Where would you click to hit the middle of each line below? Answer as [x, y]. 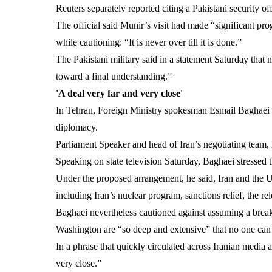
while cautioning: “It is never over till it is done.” [149, 42]
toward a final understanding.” [114, 76]
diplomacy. [77, 127]
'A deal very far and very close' [119, 93]
